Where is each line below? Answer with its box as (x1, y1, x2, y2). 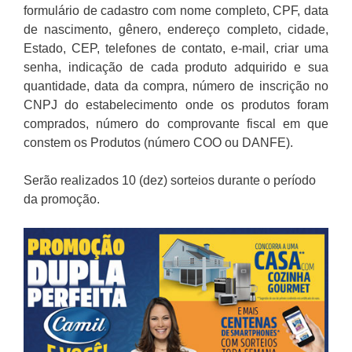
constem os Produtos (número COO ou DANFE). (24, 136, 293, 150)
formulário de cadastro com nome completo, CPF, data (24, 4, 328, 18)
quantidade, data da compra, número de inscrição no (24, 79, 328, 93)
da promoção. (24, 192, 100, 207)
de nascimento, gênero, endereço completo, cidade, (24, 23, 328, 37)
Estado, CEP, (24, 42, 100, 56)
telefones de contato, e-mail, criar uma (105, 42, 328, 56)
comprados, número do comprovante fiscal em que (24, 117, 328, 131)
